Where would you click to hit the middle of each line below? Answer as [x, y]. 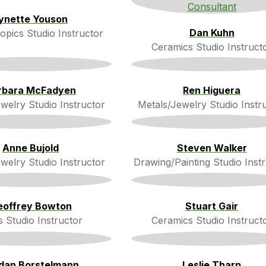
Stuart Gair [212, 206]
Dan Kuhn [212, 32]
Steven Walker [212, 148]
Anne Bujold [31, 148]
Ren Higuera [212, 90]
